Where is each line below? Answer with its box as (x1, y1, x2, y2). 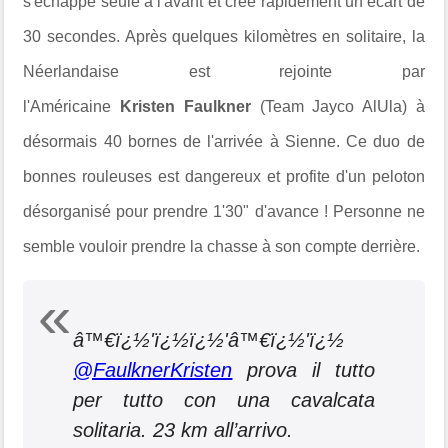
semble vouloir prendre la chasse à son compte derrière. (23, 237, 421, 255)
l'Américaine (23, 97, 121, 115)
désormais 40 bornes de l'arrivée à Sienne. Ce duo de (23, 132, 425, 150)
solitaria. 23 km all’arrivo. (73, 418, 294, 441)
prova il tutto (232, 358, 375, 381)
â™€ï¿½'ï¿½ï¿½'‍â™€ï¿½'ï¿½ (73, 328, 345, 351)
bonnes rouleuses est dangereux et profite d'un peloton (23, 167, 425, 185)
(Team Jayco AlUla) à (250, 97, 425, 115)
